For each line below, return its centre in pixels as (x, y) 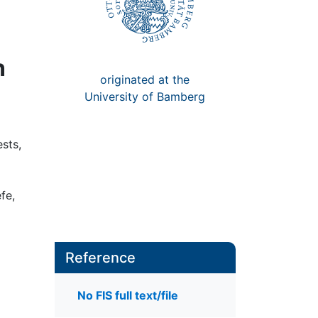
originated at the (145, 79)
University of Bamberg (145, 96)
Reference (100, 258)
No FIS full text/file (127, 296)
